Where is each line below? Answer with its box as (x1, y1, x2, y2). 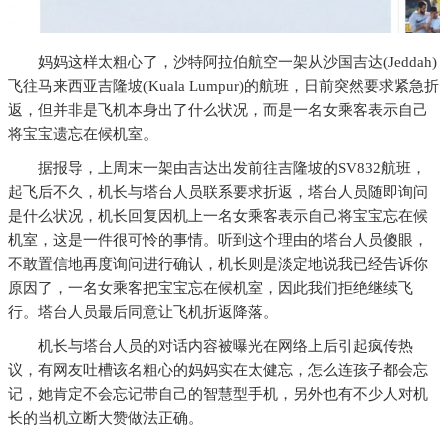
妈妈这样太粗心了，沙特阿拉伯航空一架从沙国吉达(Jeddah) (38, 53, 437, 70)
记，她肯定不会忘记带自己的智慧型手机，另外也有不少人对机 (8, 385, 428, 402)
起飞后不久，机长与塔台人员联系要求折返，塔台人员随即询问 (8, 183, 428, 200)
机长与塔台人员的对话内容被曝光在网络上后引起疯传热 (38, 337, 413, 354)
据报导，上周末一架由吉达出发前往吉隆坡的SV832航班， (38, 159, 426, 176)
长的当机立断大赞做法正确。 (8, 409, 203, 426)
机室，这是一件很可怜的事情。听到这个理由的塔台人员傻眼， (8, 231, 428, 248)
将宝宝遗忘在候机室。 (8, 125, 158, 142)
